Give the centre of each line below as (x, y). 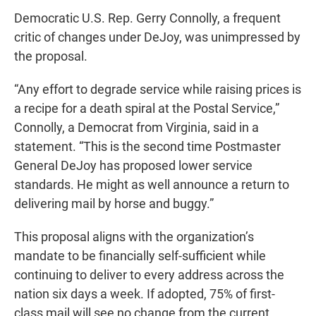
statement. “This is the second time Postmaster (147, 147)
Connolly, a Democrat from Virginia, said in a (136, 128)
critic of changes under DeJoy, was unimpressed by (157, 37)
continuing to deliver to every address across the (149, 275)
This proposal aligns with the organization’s (134, 237)
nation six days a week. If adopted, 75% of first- (145, 294)
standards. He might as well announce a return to (152, 185)
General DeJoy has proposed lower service (133, 166)
